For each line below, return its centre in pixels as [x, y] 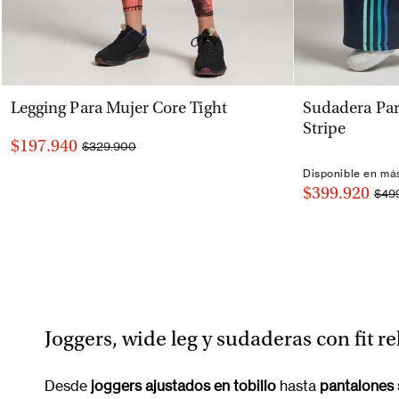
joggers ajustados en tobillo [183, 385]
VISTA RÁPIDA [146, 100]
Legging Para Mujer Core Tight [119, 109]
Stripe [325, 129]
